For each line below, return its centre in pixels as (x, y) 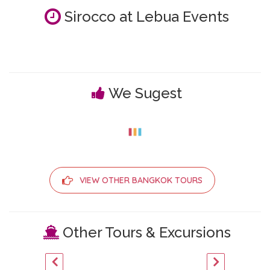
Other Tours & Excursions (145, 232)
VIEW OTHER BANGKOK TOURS (141, 180)
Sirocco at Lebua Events (145, 16)
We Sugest (145, 93)
